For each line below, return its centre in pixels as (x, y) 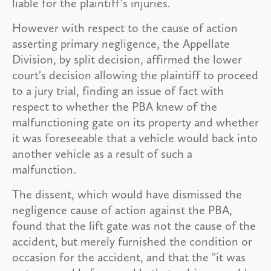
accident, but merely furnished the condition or (132, 241)
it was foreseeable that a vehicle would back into (135, 138)
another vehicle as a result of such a (102, 153)
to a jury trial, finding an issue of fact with (118, 90)
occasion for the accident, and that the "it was (129, 257)
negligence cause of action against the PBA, (122, 210)
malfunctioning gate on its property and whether (135, 122)
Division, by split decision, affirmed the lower (127, 59)
